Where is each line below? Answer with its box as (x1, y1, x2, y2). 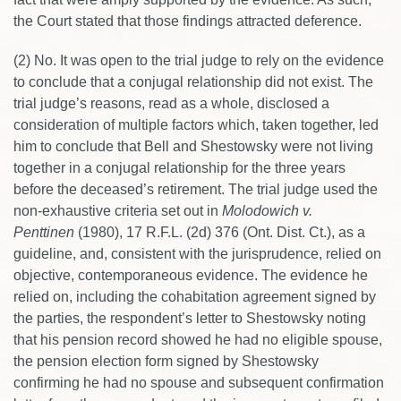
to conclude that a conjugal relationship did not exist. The (13, 74, 373, 90)
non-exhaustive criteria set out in (13, 203, 218, 218)
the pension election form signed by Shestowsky (13, 354, 319, 369)
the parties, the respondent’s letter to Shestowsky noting (13, 311, 366, 326)
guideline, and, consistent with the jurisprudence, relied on (13, 246, 381, 261)
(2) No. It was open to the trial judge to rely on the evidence (13, 53, 384, 68)
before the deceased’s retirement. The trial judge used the (13, 182, 378, 197)
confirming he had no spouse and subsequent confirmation (13, 375, 384, 390)
